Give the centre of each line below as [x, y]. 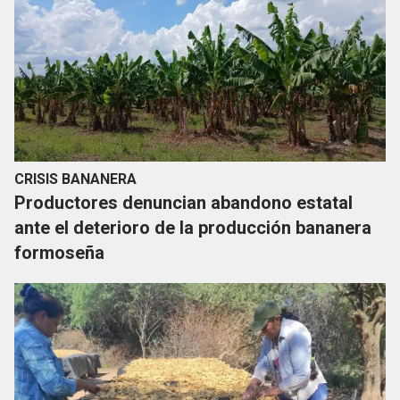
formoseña [59, 253]
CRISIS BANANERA [75, 179]
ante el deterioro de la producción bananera [193, 228]
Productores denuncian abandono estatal [183, 203]
